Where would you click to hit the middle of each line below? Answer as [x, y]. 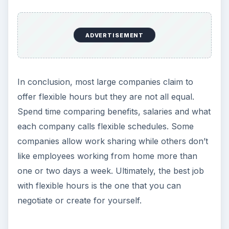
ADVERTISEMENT [114, 35]
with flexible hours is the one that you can [99, 186]
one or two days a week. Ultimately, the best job [110, 171]
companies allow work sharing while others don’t [112, 141]
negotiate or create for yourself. [79, 201]
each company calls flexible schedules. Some [105, 127]
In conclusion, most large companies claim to [105, 82]
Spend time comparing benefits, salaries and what [114, 112]
